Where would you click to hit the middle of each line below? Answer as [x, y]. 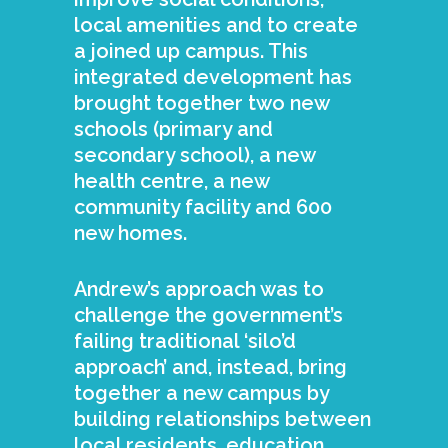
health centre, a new [171, 181]
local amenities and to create [216, 25]
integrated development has [213, 77]
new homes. [133, 233]
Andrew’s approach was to [199, 289]
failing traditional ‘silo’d [185, 341]
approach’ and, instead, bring [210, 367]
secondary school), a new [194, 155]
